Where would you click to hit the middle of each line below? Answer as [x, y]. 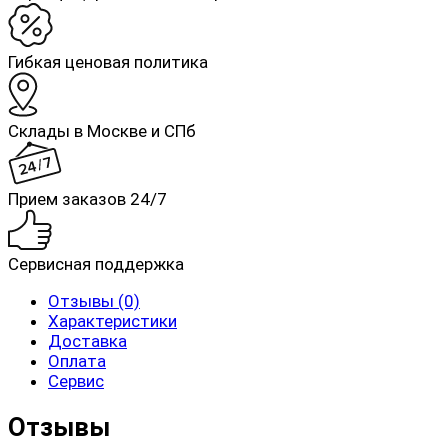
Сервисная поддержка [96, 264]
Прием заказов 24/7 [87, 199]
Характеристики [112, 321]
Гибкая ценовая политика [108, 62]
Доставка [87, 341]
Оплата [77, 361]
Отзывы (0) [94, 301]
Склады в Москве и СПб [102, 131]
